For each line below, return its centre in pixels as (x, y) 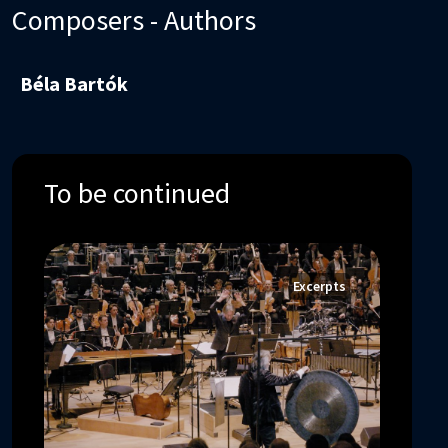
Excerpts (319, 286)
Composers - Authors (134, 20)
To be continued (137, 193)
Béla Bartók (74, 84)
